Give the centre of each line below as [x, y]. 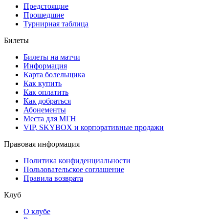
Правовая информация [42, 144]
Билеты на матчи [52, 57]
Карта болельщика [54, 74]
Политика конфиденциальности [77, 160]
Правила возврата [53, 178]
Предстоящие [46, 6]
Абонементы [45, 109]
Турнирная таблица [56, 23]
